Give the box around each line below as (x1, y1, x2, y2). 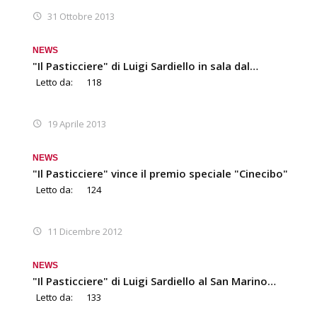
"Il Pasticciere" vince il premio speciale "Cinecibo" (33, 166, 288, 180)
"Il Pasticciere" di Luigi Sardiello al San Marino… (33, 273, 276, 288)
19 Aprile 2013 (47, 117, 106, 130)
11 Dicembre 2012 (47, 224, 122, 238)
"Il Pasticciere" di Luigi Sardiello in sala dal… (33, 58, 258, 73)
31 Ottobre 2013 (47, 9, 115, 23)
